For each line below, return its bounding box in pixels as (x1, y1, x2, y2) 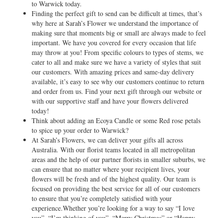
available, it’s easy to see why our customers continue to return (32, 77, 204, 86)
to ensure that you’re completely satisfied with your (32, 194, 172, 203)
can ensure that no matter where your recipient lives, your (32, 164, 190, 174)
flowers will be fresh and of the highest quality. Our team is (32, 174, 196, 183)
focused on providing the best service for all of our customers (32, 184, 200, 193)
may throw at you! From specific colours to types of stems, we (32, 48, 203, 57)
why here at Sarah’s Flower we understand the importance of (32, 18, 199, 28)
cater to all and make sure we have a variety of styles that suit (32, 57, 201, 67)
